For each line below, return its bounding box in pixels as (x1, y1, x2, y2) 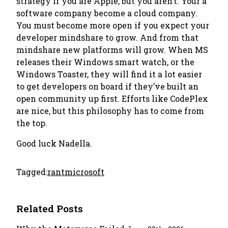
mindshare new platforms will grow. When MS (16, 44, 208, 55)
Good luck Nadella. (16, 138, 92, 149)
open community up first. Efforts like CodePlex (16, 93, 208, 104)
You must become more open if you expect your (16, 20, 209, 31)
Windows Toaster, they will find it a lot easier (16, 69, 202, 79)
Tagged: (16, 166, 47, 177)
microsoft (65, 166, 104, 177)
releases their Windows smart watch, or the (16, 56, 194, 67)
